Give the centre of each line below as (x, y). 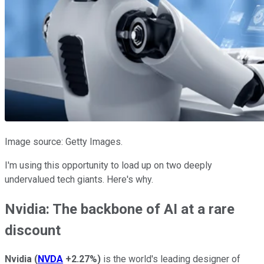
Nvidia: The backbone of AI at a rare (120, 209)
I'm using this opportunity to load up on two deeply (108, 165)
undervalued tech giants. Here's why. (79, 179)
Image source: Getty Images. (64, 141)
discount (33, 230)
